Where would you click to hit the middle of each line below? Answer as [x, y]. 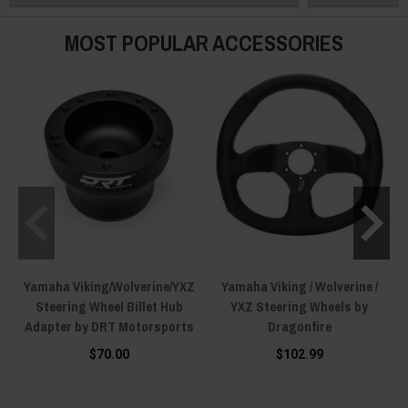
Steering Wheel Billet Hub [109, 306]
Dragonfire [299, 326]
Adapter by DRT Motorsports [109, 326]
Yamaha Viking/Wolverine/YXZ [109, 286]
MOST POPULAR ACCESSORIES [204, 42]
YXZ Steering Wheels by [299, 306]
